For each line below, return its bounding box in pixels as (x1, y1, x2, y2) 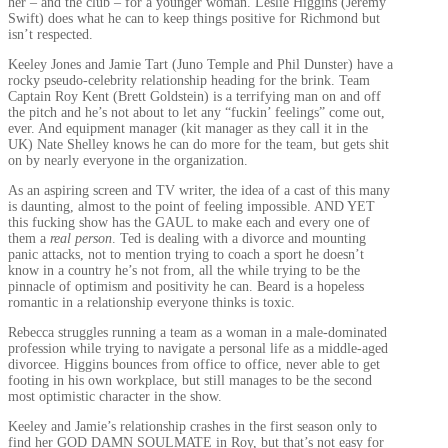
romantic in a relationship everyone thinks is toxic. (8, 295, 295, 311)
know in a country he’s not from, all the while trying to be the (8, 263, 360, 279)
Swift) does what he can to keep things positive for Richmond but (8, 11, 380, 27)
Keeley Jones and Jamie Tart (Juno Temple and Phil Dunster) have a (8, 57, 393, 73)
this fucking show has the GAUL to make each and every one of (8, 215, 370, 231)
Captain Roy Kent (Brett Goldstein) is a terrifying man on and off (8, 89, 381, 105)
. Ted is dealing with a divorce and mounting (112, 231, 366, 247)
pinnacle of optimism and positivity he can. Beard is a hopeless (8, 279, 364, 295)
